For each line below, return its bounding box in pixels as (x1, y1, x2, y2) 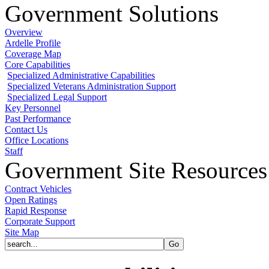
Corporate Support (5, 216, 75, 226)
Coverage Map (5, 48, 61, 59)
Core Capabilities (5, 59, 70, 70)
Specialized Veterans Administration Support (7, 80, 176, 91)
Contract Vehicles (5, 183, 71, 194)
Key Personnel (5, 102, 61, 113)
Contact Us (5, 124, 47, 134)
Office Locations (5, 134, 68, 145)
